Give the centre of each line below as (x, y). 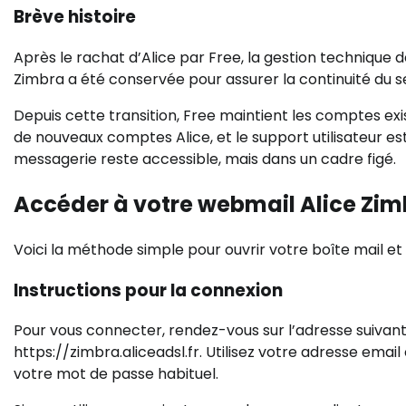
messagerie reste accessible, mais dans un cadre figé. (205, 159)
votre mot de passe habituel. (116, 374)
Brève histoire (75, 17)
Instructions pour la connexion (148, 290)
